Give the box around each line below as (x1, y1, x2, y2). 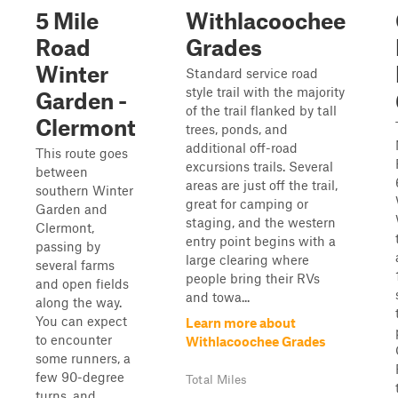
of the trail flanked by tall (186, 102, 337, 118)
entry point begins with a (186, 233, 336, 249)
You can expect (36, 313, 127, 329)
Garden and (36, 201, 107, 217)
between (36, 163, 88, 179)
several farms (36, 257, 115, 273)
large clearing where (186, 251, 309, 267)
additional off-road (186, 139, 298, 155)
